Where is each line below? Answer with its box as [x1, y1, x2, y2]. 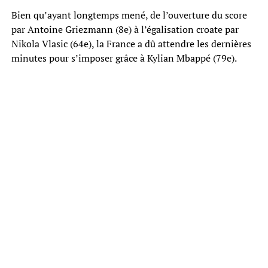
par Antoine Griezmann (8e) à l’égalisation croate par [11, 22, 239, 36]
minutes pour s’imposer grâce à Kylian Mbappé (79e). [11, 51, 237, 65]
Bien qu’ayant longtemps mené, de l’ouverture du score [11, 8, 247, 22]
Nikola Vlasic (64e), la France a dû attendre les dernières [11, 36, 251, 50]
